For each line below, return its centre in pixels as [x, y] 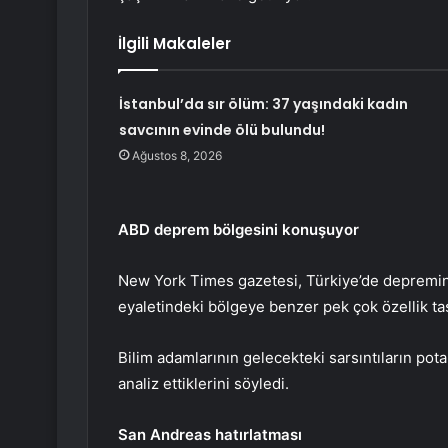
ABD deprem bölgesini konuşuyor [238, 230]
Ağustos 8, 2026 [176, 156]
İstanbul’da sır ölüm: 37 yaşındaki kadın [263, 104]
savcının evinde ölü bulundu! [221, 130]
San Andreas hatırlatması [210, 435]
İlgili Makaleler [174, 44]
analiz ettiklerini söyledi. [203, 384]
